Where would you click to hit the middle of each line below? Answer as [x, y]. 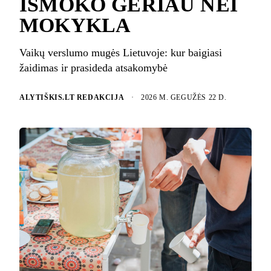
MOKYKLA [75, 25]
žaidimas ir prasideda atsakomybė [93, 67]
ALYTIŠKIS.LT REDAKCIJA [72, 98]
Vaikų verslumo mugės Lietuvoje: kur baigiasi [121, 52]
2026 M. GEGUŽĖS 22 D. [184, 98]
